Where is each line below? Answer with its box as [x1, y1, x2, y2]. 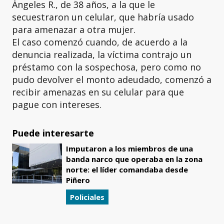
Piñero [66, 175, 90, 185]
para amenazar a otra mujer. [12, 23, 138, 35]
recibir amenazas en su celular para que [12, 86, 184, 98]
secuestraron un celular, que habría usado [12, 11, 194, 23]
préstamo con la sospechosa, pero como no [12, 61, 201, 73]
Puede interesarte [12, 127, 94, 139]
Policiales [70, 192, 104, 202]
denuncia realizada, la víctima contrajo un [12, 48, 191, 60]
